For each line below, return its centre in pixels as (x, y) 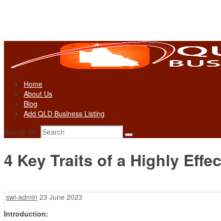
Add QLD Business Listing (64, 113)
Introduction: (26, 213)
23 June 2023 (61, 197)
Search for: (21, 132)
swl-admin (22, 197)
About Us (38, 94)
